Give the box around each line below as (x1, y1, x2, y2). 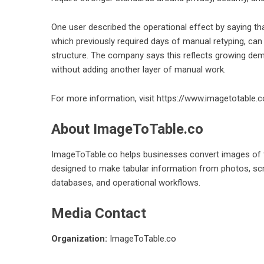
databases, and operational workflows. (51, 177, 200, 188)
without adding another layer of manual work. (51, 64, 226, 75)
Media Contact (51, 205, 146, 222)
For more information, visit (51, 93, 157, 104)
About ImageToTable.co (51, 121, 203, 137)
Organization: (51, 233, 107, 244)
